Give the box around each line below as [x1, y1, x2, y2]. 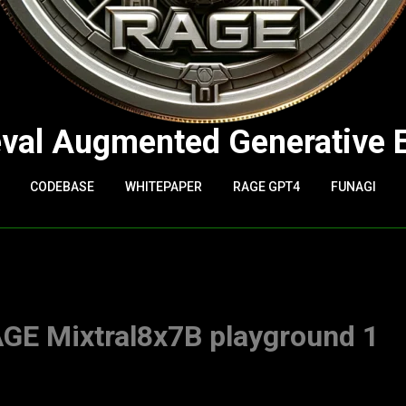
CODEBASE [30, 179, 94, 194]
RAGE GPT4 [233, 179, 300, 194]
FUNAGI [331, 179, 376, 194]
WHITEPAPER [125, 179, 202, 194]
